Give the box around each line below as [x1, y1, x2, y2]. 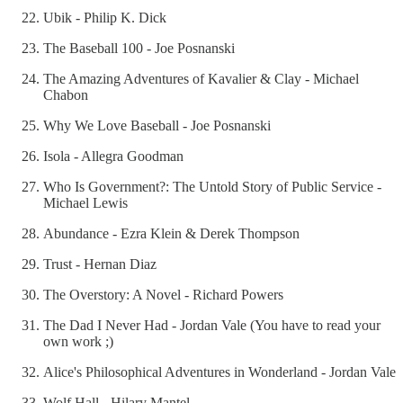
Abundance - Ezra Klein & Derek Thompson [43, 226, 300, 242]
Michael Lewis [43, 195, 128, 211]
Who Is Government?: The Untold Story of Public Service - [43, 179, 381, 195]
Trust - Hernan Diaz [43, 256, 157, 273]
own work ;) [43, 334, 113, 350]
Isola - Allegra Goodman [43, 148, 184, 165]
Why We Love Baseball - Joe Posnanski [43, 118, 271, 134]
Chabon [43, 87, 88, 103]
